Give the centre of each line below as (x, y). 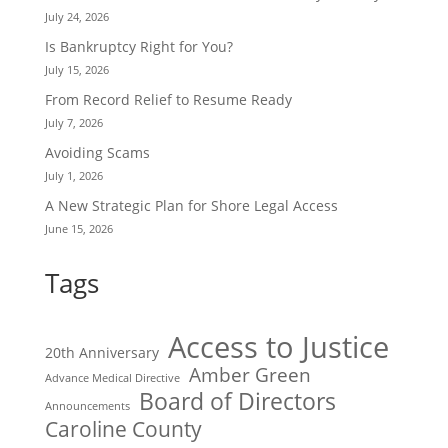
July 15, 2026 (76, 70)
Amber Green (249, 375)
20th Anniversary (101, 353)
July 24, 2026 (76, 17)
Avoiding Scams (97, 153)
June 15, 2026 (78, 229)
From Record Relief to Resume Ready (168, 100)
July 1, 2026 (73, 176)
